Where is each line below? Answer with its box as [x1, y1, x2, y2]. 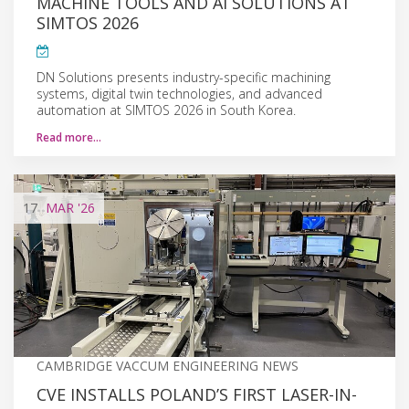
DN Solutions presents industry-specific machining [37, 68, 330, 86]
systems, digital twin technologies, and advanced [37, 84, 322, 102]
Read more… [37, 129, 101, 145]
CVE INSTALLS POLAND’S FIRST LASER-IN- [37, 383, 357, 405]
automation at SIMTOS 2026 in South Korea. [37, 100, 296, 119]
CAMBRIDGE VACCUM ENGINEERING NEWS [37, 356, 299, 374]
